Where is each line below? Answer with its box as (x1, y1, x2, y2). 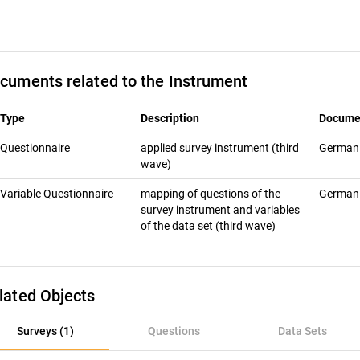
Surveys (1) (16, 325, 74, 337)
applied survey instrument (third (141, 141, 299, 154)
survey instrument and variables (141, 203, 300, 216)
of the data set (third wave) (141, 219, 278, 232)
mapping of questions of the (141, 187, 280, 200)
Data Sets (277, 325, 327, 337)
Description (141, 112, 199, 125)
